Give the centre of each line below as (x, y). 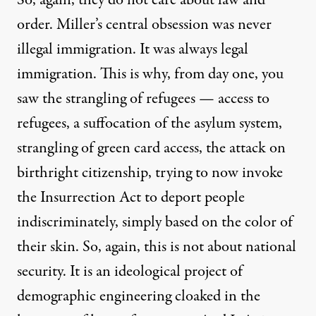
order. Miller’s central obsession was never (144, 24)
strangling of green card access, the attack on (151, 148)
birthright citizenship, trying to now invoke (150, 172)
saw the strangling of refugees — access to (143, 98)
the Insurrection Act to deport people (131, 197)
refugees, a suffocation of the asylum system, (150, 123)
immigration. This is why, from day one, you (150, 74)
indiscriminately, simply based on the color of (155, 222)
